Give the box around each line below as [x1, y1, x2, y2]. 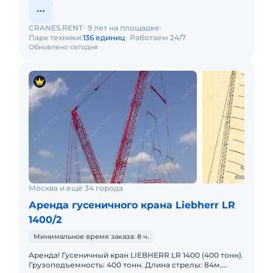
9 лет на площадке [88, 23, 160, 32]
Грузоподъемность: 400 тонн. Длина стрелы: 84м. [29, 260, 145, 269]
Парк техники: [29, 33, 83, 42]
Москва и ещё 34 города [29, 183, 123, 193]
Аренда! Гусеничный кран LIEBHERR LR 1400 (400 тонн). [29, 250, 243, 260]
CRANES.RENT [29, 23, 83, 32]
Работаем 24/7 [130, 33, 186, 42]
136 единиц [83, 33, 125, 42]
